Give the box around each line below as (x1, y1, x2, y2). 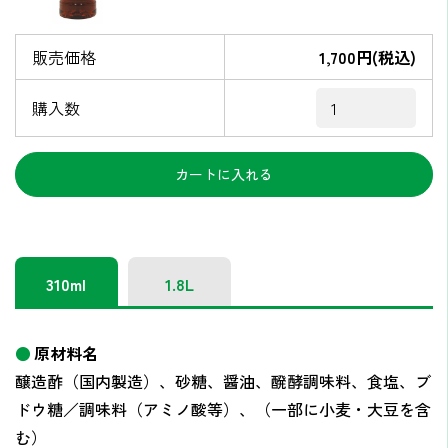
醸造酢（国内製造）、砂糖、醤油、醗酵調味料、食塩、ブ (15, 368, 431, 393)
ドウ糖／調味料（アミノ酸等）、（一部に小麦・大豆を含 (15, 396, 431, 421)
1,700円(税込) (319, 44, 416, 69)
